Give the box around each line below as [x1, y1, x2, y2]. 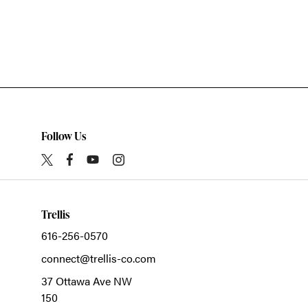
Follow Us [41, 129, 86, 144]
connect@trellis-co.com [41, 250, 156, 267]
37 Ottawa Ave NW [41, 273, 132, 289]
